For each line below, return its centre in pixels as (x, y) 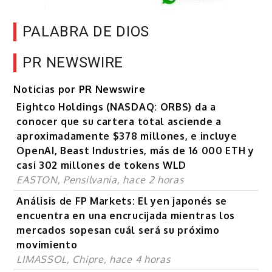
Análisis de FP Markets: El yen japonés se (122, 201)
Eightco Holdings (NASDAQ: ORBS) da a (116, 107)
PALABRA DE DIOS (86, 32)
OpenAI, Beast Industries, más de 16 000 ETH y (135, 151)
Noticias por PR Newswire (80, 90)
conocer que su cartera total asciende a (119, 122)
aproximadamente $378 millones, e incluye (127, 136)
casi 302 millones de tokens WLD (102, 165)
